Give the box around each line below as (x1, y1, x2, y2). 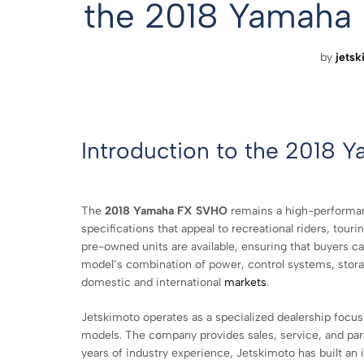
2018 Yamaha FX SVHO (105, 203, 227, 218)
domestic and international (81, 275, 224, 289)
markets (224, 275, 266, 289)
